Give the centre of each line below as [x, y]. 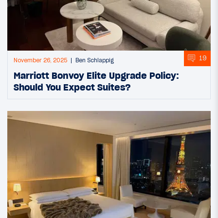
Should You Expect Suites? [72, 87]
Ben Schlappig [95, 60]
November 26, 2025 [40, 60]
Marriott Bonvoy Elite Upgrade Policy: [96, 75]
